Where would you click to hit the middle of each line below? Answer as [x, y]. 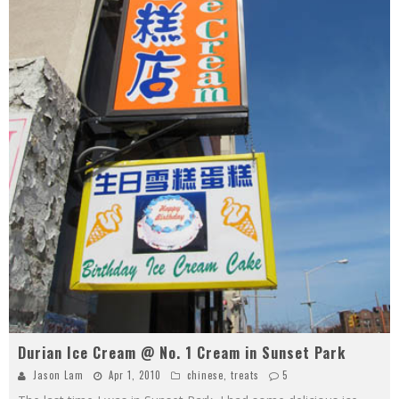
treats [245, 375]
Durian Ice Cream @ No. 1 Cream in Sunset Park [182, 352]
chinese [205, 375]
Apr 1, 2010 [135, 375]
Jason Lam [58, 375]
